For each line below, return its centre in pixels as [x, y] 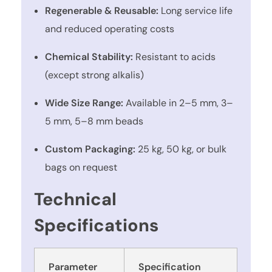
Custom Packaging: [90, 149]
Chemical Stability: [89, 57]
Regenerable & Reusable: [101, 11]
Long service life [195, 11]
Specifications [97, 226]
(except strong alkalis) [94, 75]
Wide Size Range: [84, 103]
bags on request [81, 168]
